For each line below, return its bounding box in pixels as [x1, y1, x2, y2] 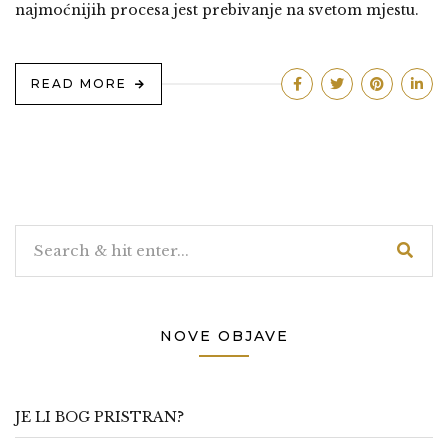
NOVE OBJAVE [159, 327, 289, 346]
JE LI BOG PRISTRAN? [15, 408, 184, 427]
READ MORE [31, 76, 127, 92]
